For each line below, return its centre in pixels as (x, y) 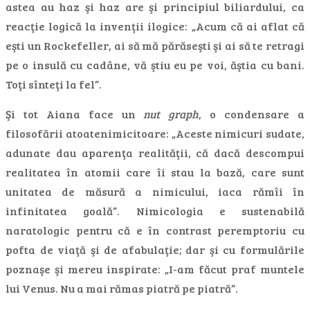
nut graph (171, 114)
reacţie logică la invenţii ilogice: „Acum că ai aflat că (155, 26)
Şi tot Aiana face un (75, 114)
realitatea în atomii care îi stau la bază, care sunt (155, 172)
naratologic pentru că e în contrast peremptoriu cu (155, 230)
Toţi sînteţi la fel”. (54, 84)
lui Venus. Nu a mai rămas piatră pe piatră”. (122, 288)
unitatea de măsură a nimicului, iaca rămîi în (155, 191)
